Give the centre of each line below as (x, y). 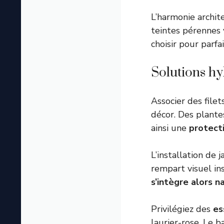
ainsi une (170, 128)
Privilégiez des (182, 209)
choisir (164, 44)
